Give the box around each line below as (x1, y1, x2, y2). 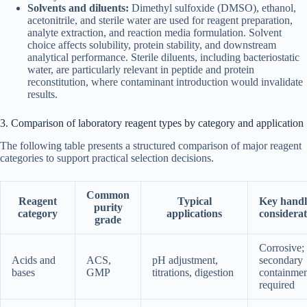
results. (27, 88, 58, 101)
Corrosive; (259, 241, 304, 254)
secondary (259, 254, 303, 266)
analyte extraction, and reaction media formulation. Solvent (27, 27, 282, 39)
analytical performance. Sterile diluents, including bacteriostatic (27, 51, 299, 64)
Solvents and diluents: (27, 2, 129, 14)
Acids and (12, 254, 56, 266)
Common (86, 188, 130, 201)
